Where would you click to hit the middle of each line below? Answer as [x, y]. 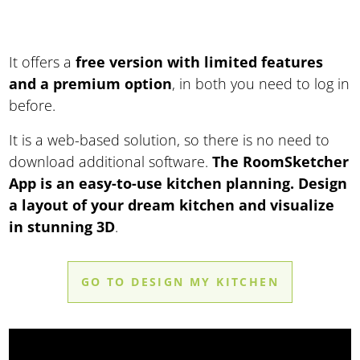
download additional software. [111, 162]
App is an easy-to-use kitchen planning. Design [178, 184]
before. [33, 106]
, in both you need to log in [261, 84]
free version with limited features [200, 62]
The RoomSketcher [281, 162]
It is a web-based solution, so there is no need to [170, 140]
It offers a [43, 62]
